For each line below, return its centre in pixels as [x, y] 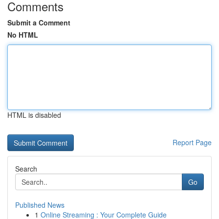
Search [26, 169]
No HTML [23, 35]
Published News [40, 205]
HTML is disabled [34, 115]
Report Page [192, 142]
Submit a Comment [39, 22]
